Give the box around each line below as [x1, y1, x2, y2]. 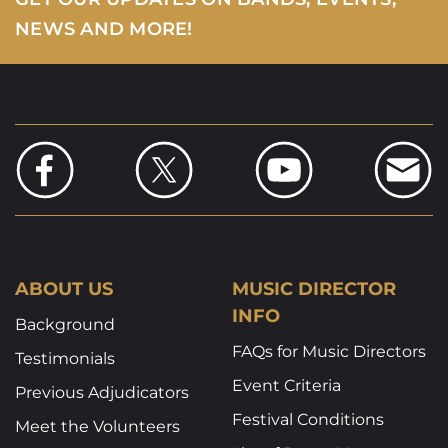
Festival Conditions [232, 409, 385, 429]
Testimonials [14, 348, 115, 368]
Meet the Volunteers [14, 416, 180, 436]
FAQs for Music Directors [232, 341, 427, 361]
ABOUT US [14, 277, 113, 300]
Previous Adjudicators [14, 382, 189, 402]
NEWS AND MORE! [14, 17, 193, 40]
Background [14, 314, 115, 334]
